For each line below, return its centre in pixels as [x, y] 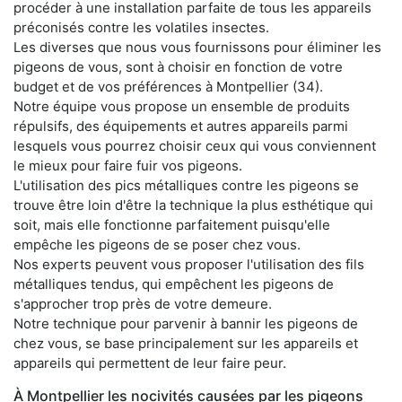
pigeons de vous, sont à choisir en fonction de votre [178, 67]
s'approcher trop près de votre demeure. [143, 304]
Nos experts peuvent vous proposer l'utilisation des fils [189, 265]
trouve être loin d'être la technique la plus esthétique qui [193, 205]
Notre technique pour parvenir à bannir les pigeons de [186, 324]
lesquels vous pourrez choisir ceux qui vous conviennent [195, 146]
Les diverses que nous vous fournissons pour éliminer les [197, 48]
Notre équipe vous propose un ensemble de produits [182, 107]
